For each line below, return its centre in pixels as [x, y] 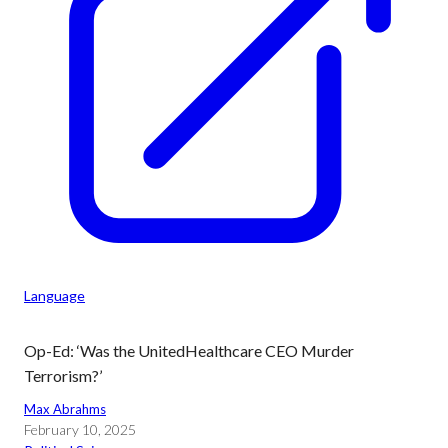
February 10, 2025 [80, 429]
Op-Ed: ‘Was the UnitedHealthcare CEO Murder [189, 350]
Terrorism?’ [63, 375]
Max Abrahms [65, 409]
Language [54, 295]
